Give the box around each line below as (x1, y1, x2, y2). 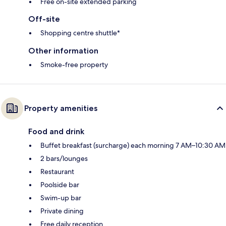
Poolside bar (40, 180, 79, 189)
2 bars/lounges (40, 153, 88, 163)
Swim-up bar (40, 193, 81, 202)
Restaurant (40, 166, 74, 176)
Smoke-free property (40, 60, 108, 69)
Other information (28, 45, 98, 55)
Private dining (40, 206, 84, 215)
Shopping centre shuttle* (40, 28, 120, 37)
